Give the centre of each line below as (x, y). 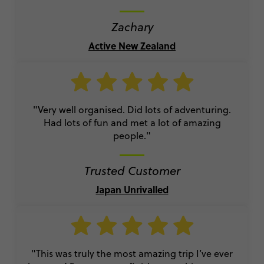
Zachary (132, 27)
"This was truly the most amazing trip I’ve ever (132, 253)
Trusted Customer (132, 170)
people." (132, 135)
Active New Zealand (132, 45)
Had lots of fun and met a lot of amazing (132, 122)
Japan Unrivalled (132, 189)
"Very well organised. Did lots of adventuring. (132, 109)
